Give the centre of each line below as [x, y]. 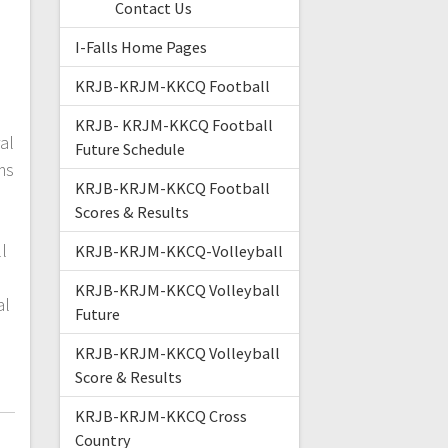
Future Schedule [129, 149]
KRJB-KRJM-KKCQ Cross [160, 416]
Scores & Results [131, 212]
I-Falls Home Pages [140, 47]
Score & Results [128, 377]
